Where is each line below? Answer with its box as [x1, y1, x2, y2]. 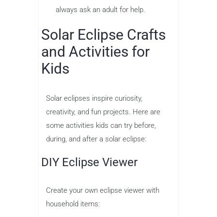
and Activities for [41, 43, 150, 60]
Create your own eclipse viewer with [46, 186, 159, 195]
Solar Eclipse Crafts [41, 26, 166, 43]
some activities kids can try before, [46, 121, 156, 130]
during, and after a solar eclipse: [46, 134, 146, 143]
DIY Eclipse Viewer [41, 155, 138, 169]
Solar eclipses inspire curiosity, [46, 93, 142, 103]
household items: [46, 199, 100, 208]
